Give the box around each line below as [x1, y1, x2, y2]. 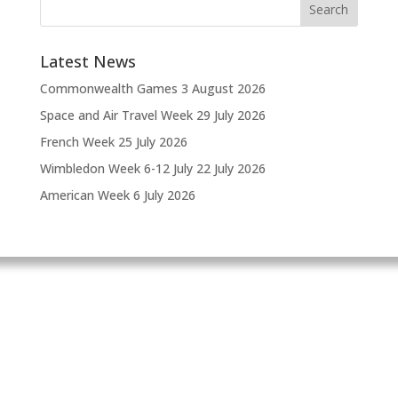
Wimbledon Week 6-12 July [39, 160, 193, 177]
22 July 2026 [195, 160, 266, 177]
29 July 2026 [195, 107, 266, 123]
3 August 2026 [180, 80, 266, 97]
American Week [39, 187, 130, 203]
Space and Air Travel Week [39, 107, 193, 123]
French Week [39, 133, 115, 150]
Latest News [39, 51, 136, 72]
